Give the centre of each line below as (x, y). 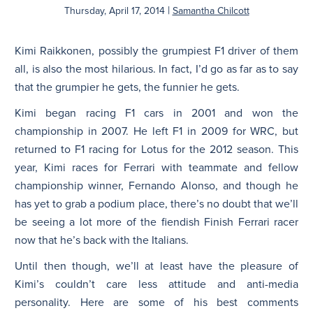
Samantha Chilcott (211, 10)
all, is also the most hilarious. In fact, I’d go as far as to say (156, 69)
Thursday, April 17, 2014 (114, 10)
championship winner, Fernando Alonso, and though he (156, 185)
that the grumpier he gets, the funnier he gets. (127, 87)
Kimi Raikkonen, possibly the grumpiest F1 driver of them (156, 51)
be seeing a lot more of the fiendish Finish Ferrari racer (156, 222)
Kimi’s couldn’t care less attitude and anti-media (156, 284)
